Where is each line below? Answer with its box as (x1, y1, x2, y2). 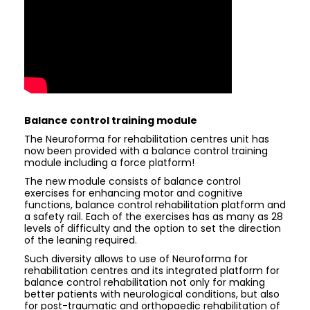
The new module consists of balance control (24, 174, 241, 188)
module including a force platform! (24, 156, 194, 170)
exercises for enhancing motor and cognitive (24, 186, 243, 200)
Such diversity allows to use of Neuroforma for (24, 252, 248, 266)
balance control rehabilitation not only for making (24, 275, 265, 289)
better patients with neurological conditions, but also (24, 287, 280, 301)
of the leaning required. (24, 233, 137, 247)
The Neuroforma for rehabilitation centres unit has (24, 132, 269, 146)
